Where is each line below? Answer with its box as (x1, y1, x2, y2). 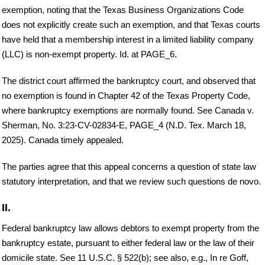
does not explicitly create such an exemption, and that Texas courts (2, 20, 260, 30)
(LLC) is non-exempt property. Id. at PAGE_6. (2, 49, 177, 60)
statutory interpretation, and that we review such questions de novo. (2, 176, 261, 187)
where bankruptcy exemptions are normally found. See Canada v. (2, 105, 254, 116)
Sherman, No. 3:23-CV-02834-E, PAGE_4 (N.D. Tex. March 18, (2, 120, 246, 131)
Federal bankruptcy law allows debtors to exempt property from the (2, 223, 259, 234)
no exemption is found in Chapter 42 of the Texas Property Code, (2, 91, 250, 101)
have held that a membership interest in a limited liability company (2, 34, 254, 45)
